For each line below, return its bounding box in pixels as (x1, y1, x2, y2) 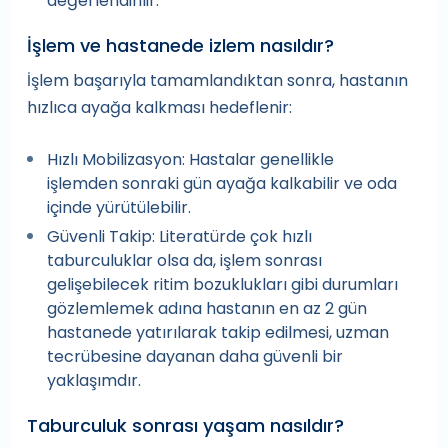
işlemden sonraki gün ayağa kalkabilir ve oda (47, 172, 397, 195)
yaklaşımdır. (47, 369, 141, 392)
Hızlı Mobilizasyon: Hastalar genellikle (47, 148, 334, 171)
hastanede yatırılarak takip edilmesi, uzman (47, 321, 389, 344)
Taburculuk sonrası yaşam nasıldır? (27, 413, 344, 438)
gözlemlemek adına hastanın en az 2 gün (47, 297, 367, 320)
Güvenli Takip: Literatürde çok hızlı (47, 225, 312, 248)
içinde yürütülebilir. (47, 196, 191, 219)
